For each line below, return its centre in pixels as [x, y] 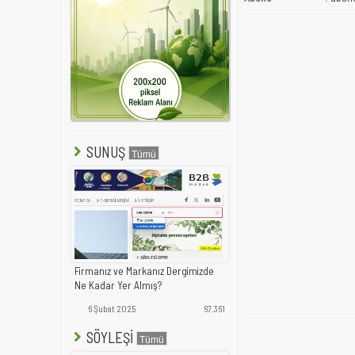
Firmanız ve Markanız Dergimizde [144, 271]
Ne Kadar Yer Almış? [118, 285]
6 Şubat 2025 [111, 308]
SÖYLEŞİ [110, 337]
